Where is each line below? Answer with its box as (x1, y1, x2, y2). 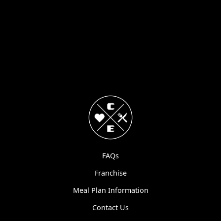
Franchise (94, 168, 127, 178)
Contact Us (92, 202, 129, 212)
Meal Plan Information (73, 185, 148, 195)
